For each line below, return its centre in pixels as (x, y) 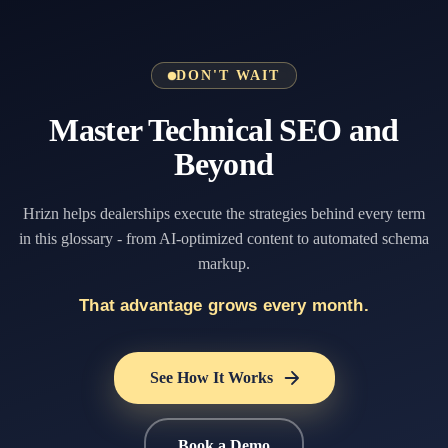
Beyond (224, 164)
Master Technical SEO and (224, 130)
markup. (224, 263)
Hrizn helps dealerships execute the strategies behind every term (224, 213)
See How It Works (211, 377)
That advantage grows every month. (224, 305)
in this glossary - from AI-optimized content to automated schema (224, 238)
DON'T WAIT (228, 75)
